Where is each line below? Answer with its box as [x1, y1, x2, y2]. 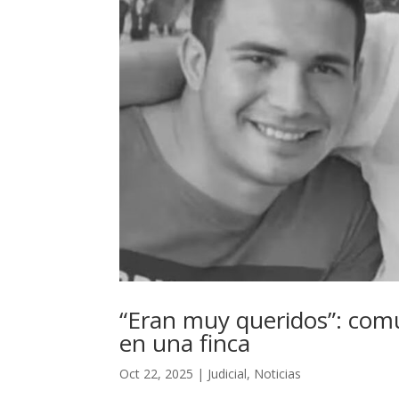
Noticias [254, 365, 302, 383]
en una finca [119, 327, 251, 360]
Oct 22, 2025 [119, 365, 194, 383]
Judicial [208, 365, 248, 383]
